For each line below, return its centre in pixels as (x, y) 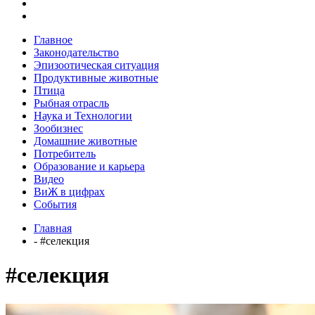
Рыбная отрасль (71, 103)
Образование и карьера (89, 166)
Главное (53, 39)
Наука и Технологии (83, 115)
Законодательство (76, 52)
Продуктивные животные (96, 77)
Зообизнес (58, 128)
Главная (53, 228)
